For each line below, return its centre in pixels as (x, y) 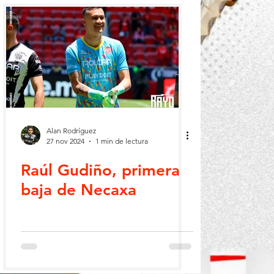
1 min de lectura (122, 141)
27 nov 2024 (65, 141)
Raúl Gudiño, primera (100, 170)
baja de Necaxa (79, 190)
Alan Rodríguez (71, 131)
